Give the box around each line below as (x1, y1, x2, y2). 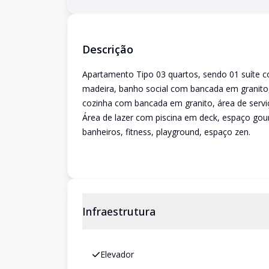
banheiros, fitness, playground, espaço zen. (82, 126, 250, 138)
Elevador (100, 249, 134, 260)
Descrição (82, 42, 133, 56)
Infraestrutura (82, 204, 156, 219)
